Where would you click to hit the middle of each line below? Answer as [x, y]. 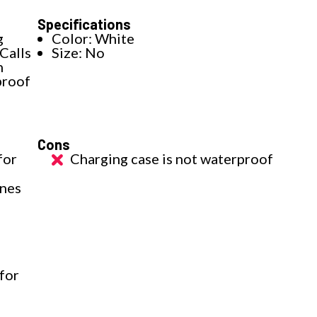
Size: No [79, 53]
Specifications [85, 24]
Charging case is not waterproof [172, 159]
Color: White [93, 39]
